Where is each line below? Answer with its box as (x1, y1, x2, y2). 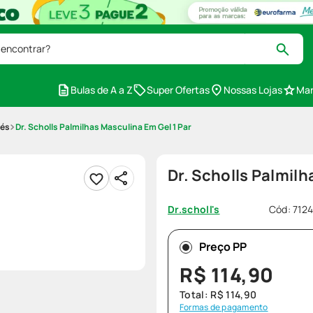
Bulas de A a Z (71, 83, 133, 96)
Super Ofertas (147, 83, 210, 96)
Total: (180, 288, 211, 301)
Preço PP (199, 239, 247, 254)
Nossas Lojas (224, 83, 282, 96)
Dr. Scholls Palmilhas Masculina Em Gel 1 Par (15, 121, 191, 133)
